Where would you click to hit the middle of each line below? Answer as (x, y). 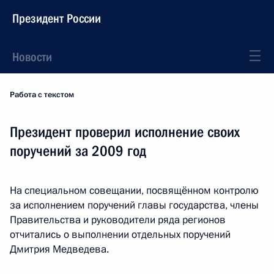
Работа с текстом (42, 95)
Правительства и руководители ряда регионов (118, 220)
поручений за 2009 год (78, 151)
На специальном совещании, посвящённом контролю (134, 191)
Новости (32, 57)
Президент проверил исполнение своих (125, 132)
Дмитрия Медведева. (59, 249)
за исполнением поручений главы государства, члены (134, 205)
